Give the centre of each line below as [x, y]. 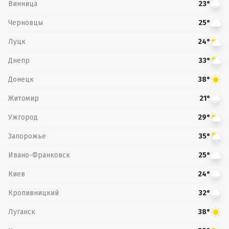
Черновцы [26, 22]
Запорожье [27, 136]
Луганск [22, 212]
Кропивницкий [33, 193]
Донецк [21, 79]
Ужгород [23, 117]
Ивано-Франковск [39, 155]
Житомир [24, 98]
